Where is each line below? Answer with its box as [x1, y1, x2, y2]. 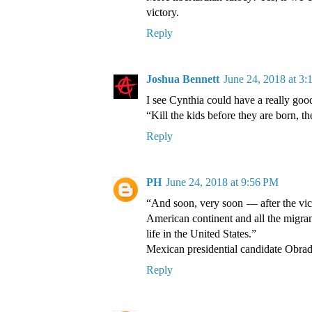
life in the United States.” [146, 228, 256, 240]
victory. [146, 6, 179, 19]
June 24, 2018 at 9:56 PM [165, 176, 279, 189]
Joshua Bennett [146, 73, 219, 86]
